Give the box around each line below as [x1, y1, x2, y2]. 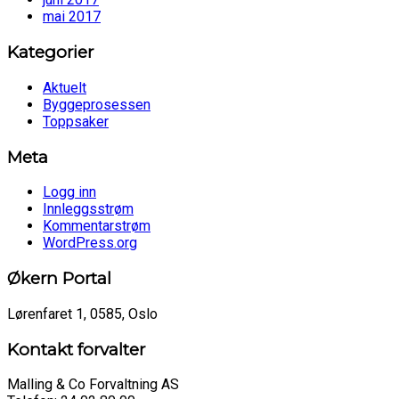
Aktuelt [43, 78, 86, 96]
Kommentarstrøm [43, 217, 151, 235]
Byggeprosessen [43, 95, 151, 113]
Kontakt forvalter [7, 338, 145, 360]
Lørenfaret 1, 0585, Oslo [7, 305, 158, 322]
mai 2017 [43, 8, 101, 26]
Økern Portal [7, 268, 111, 289]
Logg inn [43, 183, 96, 201]
